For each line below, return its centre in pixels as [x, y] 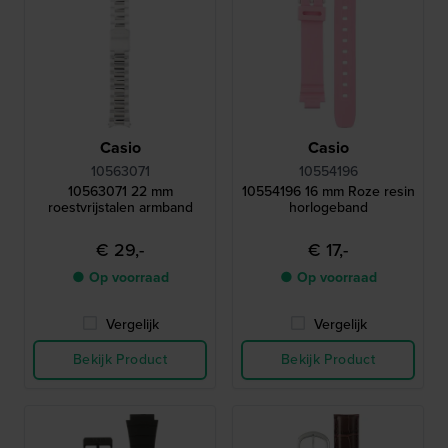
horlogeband [328, 208]
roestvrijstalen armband [120, 208]
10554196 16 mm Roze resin [328, 192]
